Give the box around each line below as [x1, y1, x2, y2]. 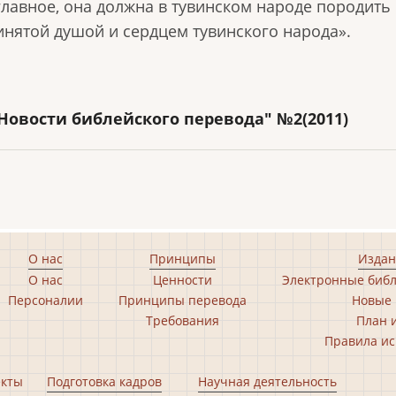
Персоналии [8, 292, 83, 308]
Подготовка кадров [47, 373, 162, 390]
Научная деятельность [197, 373, 337, 390]
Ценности [153, 271, 212, 288]
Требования [146, 312, 219, 329]
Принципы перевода [118, 292, 247, 308]
